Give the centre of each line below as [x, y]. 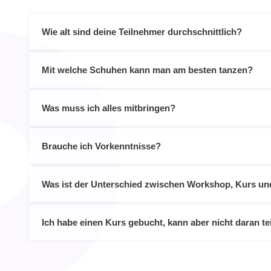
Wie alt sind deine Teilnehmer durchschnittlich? [142, 32]
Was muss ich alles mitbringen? [109, 108]
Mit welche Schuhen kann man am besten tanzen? [147, 70]
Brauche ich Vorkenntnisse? [101, 146]
